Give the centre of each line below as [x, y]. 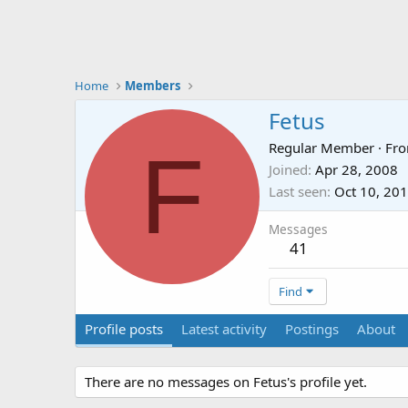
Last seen [298, 192]
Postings [312, 329]
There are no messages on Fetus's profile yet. [226, 382]
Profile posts [124, 329]
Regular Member [321, 148]
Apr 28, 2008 [357, 170]
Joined [288, 170]
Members [153, 86]
